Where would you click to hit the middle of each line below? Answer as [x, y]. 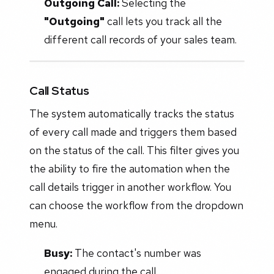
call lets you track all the [163, 21]
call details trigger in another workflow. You [130, 187]
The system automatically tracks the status [132, 114]
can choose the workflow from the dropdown [136, 206]
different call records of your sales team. [140, 40]
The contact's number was [136, 253]
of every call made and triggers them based [133, 132]
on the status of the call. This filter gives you [134, 150]
